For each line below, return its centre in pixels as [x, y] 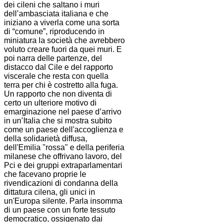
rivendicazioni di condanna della [61, 183]
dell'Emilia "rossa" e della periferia [64, 148]
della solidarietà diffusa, [46, 139]
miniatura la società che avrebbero [64, 41]
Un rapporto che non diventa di [58, 94]
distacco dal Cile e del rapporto [58, 67]
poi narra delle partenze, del [53, 58]
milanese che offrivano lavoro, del [63, 157]
